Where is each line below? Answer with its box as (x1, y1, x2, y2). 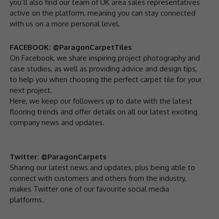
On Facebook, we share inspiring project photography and (10, 53, 200, 63)
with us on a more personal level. (10, 19, 120, 28)
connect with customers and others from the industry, (10, 173, 186, 183)
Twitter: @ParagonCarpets (10, 152, 107, 161)
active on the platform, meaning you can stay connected (10, 8, 196, 18)
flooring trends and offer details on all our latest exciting (10, 107, 197, 116)
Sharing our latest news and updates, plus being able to (10, 162, 195, 172)
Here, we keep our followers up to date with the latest (10, 96, 192, 106)
